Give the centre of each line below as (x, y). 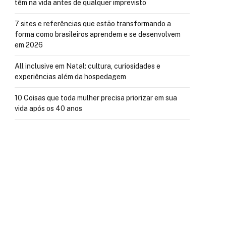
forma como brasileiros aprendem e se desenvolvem (98, 34)
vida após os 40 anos (48, 108)
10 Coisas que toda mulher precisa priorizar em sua (96, 98)
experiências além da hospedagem (70, 77)
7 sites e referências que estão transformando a (93, 24)
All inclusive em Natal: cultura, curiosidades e (88, 66)
